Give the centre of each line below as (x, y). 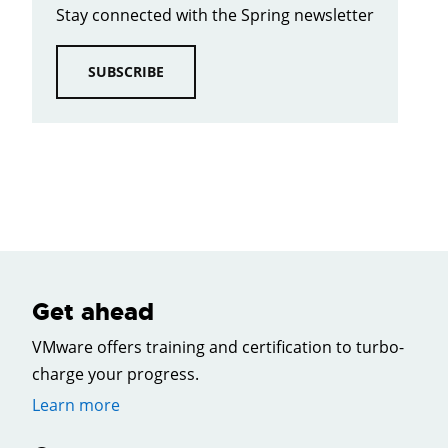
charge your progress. (115, 374)
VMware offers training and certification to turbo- (218, 347)
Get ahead (93, 312)
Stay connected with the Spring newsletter (215, 15)
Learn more (76, 405)
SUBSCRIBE (126, 72)
